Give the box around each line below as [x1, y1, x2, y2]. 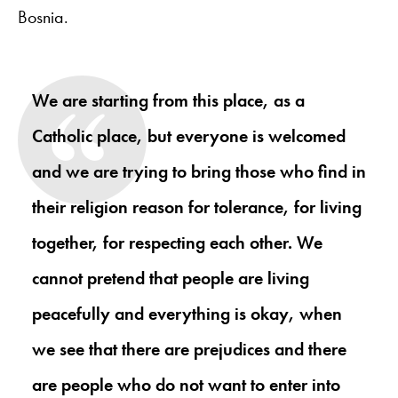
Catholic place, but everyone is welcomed [32, 124, 346, 147]
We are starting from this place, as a [32, 89, 305, 112]
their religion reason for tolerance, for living [32, 195, 362, 219]
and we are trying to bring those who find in [32, 160, 366, 183]
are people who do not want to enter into [32, 373, 340, 396]
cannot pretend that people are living [32, 267, 309, 290]
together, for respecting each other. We [32, 231, 322, 254]
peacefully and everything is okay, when [32, 302, 342, 325]
